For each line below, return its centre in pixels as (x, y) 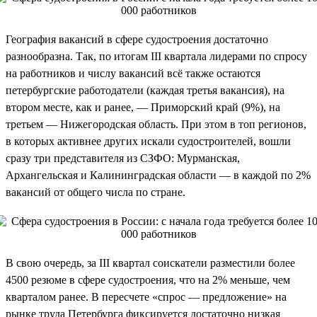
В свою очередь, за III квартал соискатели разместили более (150, 263)
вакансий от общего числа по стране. (96, 192)
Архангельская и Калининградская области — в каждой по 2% (158, 175)
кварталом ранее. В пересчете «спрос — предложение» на (146, 296)
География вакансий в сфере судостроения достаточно (137, 39)
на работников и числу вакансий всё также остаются (133, 73)
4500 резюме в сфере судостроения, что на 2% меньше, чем (148, 279)
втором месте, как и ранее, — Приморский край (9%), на (143, 107)
